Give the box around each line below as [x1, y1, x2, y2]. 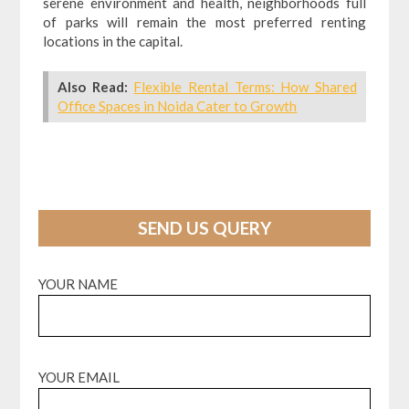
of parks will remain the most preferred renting [43, 13, 366, 30]
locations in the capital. [43, 32, 184, 49]
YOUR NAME [38, 275, 119, 292]
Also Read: [58, 79, 128, 96]
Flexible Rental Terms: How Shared [133, 79, 357, 96]
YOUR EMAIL [38, 369, 121, 386]
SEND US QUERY [138, 217, 271, 239]
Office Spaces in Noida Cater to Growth [58, 98, 298, 115]
